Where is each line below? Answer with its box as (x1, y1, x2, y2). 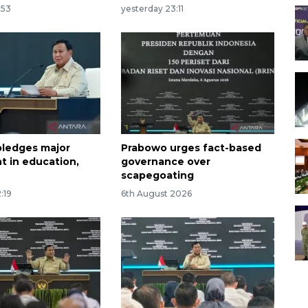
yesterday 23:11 (120, 3, 184, 14)
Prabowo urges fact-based (120, 142, 261, 155)
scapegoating (120, 169, 194, 182)
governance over (120, 155, 210, 168)
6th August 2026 (120, 188, 192, 199)
